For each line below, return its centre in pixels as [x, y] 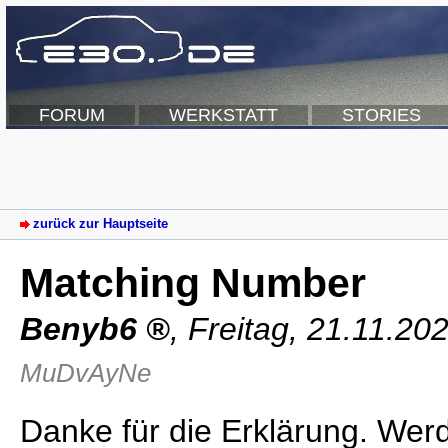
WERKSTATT [223, 115]
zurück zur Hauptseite [100, 224]
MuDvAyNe [85, 372]
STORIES [381, 115]
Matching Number [193, 282]
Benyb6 [78, 328]
